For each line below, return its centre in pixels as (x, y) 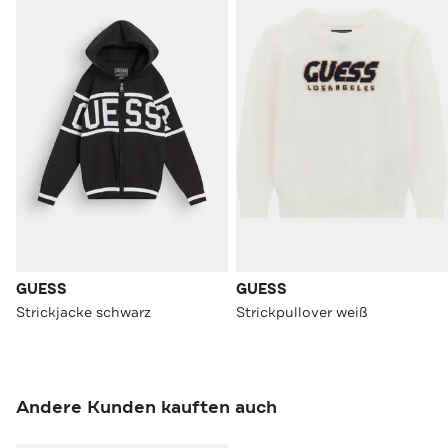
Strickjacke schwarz (83, 312)
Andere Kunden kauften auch (146, 407)
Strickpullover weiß (302, 312)
